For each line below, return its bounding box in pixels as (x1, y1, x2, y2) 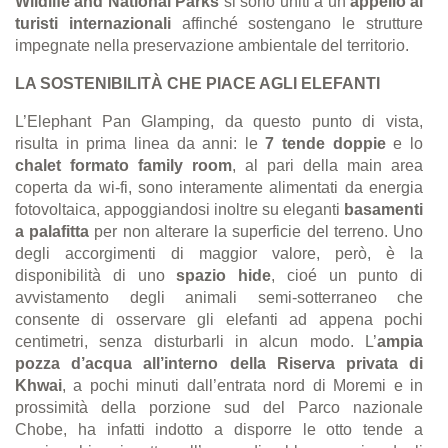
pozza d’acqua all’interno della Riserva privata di (15, 354, 423, 372)
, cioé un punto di (271, 266, 423, 284)
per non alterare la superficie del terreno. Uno (89, 222, 424, 240)
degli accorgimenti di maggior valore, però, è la (15, 244, 423, 262)
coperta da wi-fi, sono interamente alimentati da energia (15, 178, 423, 196)
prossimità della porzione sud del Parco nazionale (15, 398, 423, 416)
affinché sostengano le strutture (170, 14, 424, 32)
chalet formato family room (15, 156, 232, 174)
